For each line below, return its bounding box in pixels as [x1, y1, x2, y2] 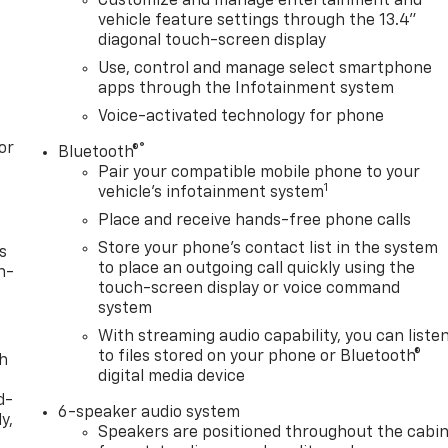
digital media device [98, 369, 246, 386]
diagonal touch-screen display [98, 33, 327, 50]
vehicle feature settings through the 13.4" [98, 13, 418, 30]
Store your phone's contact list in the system [98, 241, 439, 258]
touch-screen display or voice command [98, 281, 401, 298]
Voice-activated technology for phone [98, 109, 385, 126]
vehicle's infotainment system [98, 185, 325, 202]
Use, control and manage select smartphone [98, 61, 433, 78]
